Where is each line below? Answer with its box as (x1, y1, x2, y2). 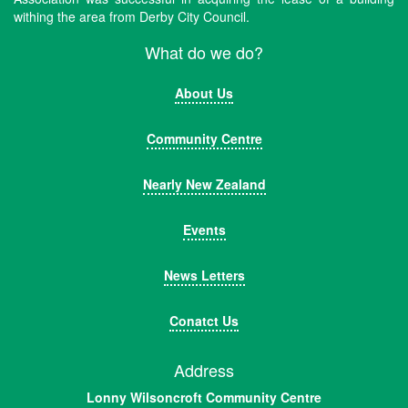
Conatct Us (169, 311, 239, 331)
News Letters (163, 266, 245, 285)
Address (174, 358, 234, 382)
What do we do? (145, 40, 263, 65)
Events (182, 220, 226, 240)
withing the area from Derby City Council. (14, 7, 250, 26)
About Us (175, 84, 233, 103)
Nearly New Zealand (142, 175, 266, 194)
